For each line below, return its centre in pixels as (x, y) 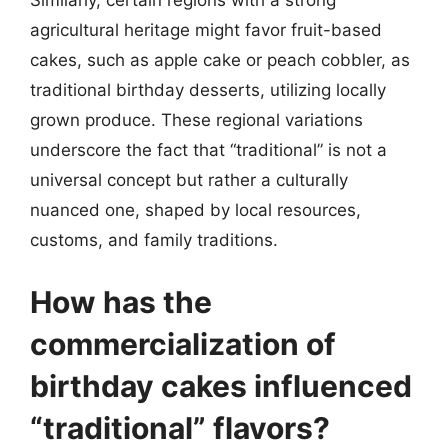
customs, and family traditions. (154, 240)
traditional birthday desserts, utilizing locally (208, 90)
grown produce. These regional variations (196, 120)
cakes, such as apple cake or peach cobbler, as (220, 60)
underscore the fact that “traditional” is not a (208, 150)
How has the (121, 301)
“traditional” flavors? (180, 427)
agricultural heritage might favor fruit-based (206, 30)
